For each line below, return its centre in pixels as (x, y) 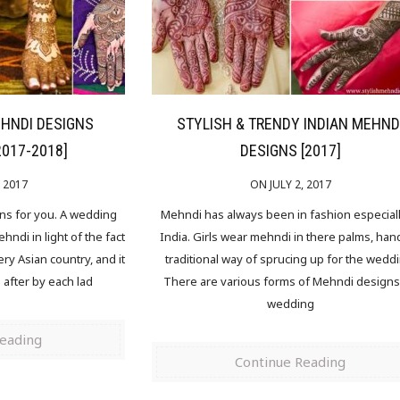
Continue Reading (291, 361)
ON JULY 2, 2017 (290, 184)
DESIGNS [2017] (290, 150)
